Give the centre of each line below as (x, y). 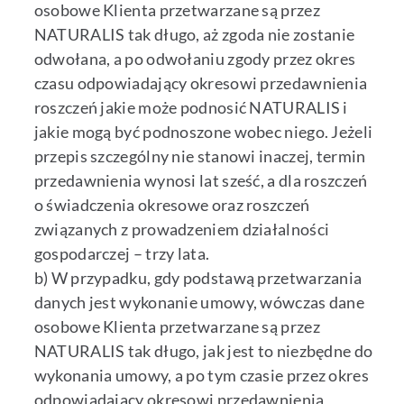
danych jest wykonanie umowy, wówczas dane (199, 303)
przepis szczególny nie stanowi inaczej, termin (200, 156)
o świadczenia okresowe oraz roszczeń (172, 205)
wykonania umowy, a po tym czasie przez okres (201, 376)
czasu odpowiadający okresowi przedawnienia (201, 83)
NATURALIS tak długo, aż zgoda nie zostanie (194, 35)
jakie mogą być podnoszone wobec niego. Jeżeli (203, 132)
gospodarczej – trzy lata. (122, 254)
